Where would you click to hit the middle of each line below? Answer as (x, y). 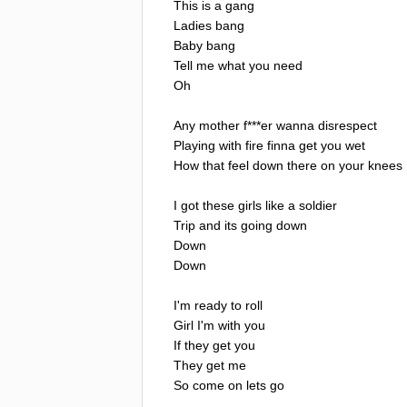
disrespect (347, 125)
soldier (318, 205)
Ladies (193, 25)
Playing (194, 145)
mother (219, 125)
